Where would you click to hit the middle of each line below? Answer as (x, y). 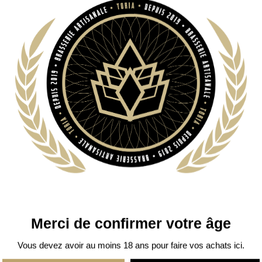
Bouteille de (225, 19)
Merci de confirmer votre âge (131, 223)
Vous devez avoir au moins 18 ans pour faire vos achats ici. (131, 245)
